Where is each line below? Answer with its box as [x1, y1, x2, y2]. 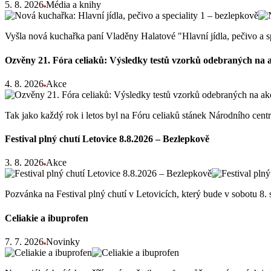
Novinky [46, 236, 80, 247]
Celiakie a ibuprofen [5, 212, 88, 223]
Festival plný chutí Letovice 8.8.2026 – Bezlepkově [5, 134, 209, 145]
